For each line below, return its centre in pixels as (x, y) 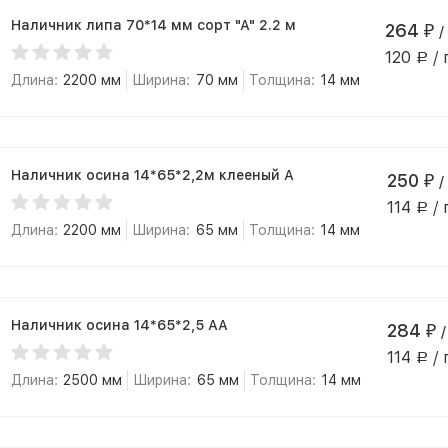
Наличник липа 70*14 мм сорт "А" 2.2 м (153, 25)
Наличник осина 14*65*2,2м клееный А (152, 175)
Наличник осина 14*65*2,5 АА (119, 325)
